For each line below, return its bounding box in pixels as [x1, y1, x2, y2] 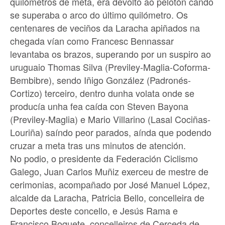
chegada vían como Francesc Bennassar [10, 34, 174, 47]
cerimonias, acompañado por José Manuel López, [10, 177, 210, 191]
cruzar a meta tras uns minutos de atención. [10, 138, 186, 152]
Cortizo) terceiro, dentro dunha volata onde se [10, 86, 194, 99]
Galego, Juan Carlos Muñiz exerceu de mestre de [10, 164, 208, 178]
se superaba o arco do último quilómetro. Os [10, 8, 188, 21]
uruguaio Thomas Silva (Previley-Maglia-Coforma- [10, 60, 210, 73]
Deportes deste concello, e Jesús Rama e [10, 203, 178, 217]
